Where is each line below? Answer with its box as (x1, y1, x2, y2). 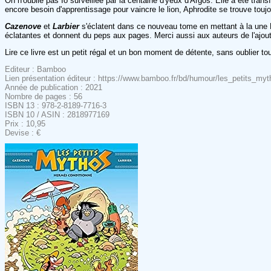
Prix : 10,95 (5, 119, 45, 128)
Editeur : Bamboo (5, 64, 66, 74)
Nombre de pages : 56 (5, 91, 82, 101)
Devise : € (5, 128, 41, 137)
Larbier (53, 21, 79, 31)
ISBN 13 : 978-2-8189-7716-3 (5, 100, 106, 110)
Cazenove (5, 21, 41, 31)
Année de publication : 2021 (5, 82, 102, 92)
